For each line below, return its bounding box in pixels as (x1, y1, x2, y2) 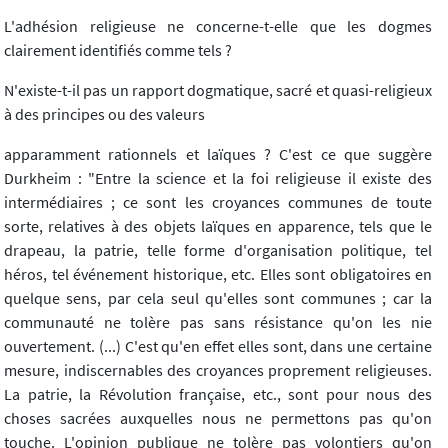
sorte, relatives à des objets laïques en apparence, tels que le (4, 216, 432, 237)
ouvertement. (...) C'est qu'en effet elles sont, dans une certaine (4, 336, 432, 357)
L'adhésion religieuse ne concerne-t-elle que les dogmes (4, 16, 432, 37)
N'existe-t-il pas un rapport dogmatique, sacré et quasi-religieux (4, 80, 432, 101)
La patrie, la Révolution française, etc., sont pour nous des (4, 384, 432, 405)
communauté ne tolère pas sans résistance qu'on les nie (4, 312, 432, 333)
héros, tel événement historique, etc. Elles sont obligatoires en (4, 264, 432, 285)
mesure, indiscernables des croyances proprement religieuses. (4, 360, 432, 381)
